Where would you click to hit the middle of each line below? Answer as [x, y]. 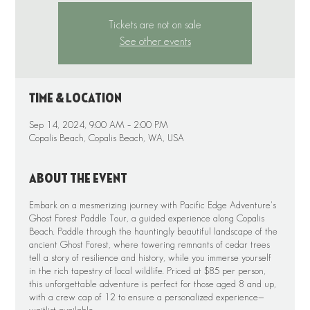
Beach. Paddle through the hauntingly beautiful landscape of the [154, 231]
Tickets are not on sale [155, 25]
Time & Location [76, 98]
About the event [79, 179]
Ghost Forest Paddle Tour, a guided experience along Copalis [147, 218]
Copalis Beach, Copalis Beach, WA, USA [107, 138]
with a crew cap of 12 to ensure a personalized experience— [147, 297]
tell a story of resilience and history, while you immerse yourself [151, 257]
